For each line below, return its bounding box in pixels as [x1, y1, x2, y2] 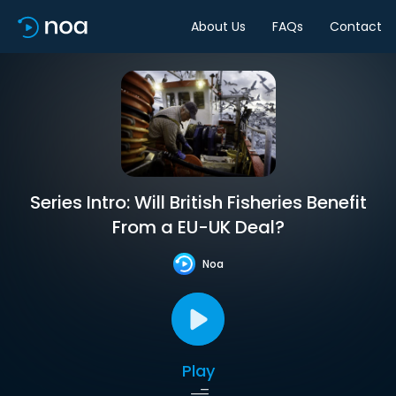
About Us [191, 17, 246, 35]
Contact [330, 17, 382, 35]
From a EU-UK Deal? [111, 215, 285, 240]
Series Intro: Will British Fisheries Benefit [29, 190, 367, 215]
